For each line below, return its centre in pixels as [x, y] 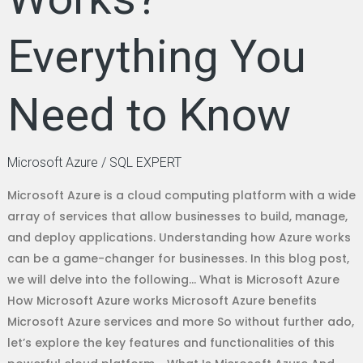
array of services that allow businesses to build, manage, [177, 217]
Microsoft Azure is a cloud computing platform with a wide [181, 196]
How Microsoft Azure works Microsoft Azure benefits [162, 301]
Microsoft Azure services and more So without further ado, [180, 322]
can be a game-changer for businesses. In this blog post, [178, 259]
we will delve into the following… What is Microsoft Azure [173, 280]
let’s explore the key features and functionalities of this [171, 343]
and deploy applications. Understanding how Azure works [179, 238]
